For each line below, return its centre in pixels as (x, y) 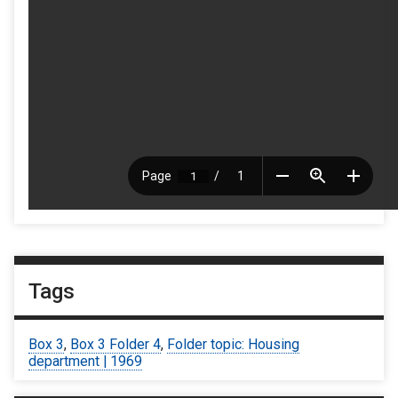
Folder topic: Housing (233, 344)
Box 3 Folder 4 (115, 344)
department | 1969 (85, 361)
